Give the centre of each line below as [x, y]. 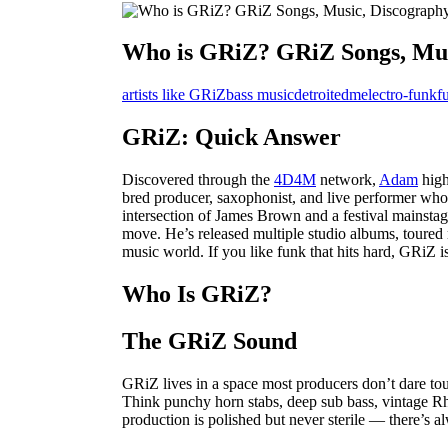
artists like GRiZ [174, 95]
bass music [260, 95]
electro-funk [399, 95]
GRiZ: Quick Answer [231, 137]
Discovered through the [198, 180]
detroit [314, 95]
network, [347, 180]
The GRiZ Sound [209, 340]
